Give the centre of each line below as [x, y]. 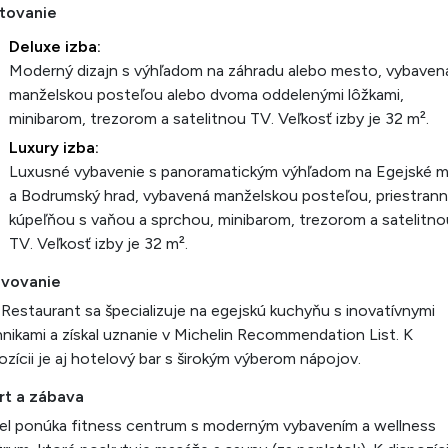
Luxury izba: [54, 147]
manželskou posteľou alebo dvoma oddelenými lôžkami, [206, 94]
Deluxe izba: [55, 46]
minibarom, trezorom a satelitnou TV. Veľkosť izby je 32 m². [219, 118]
